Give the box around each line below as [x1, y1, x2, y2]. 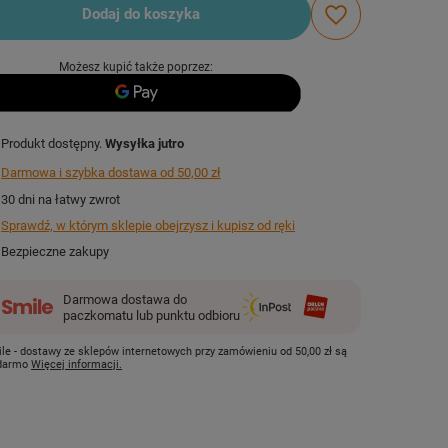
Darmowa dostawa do [63, 292, 188, 308]
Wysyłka [105, 135, 159, 151]
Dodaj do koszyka [82, 5, 200, 24]
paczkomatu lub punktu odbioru [63, 308, 241, 324]
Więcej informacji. [31, 358, 123, 372]
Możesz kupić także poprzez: [59, 59, 213, 74]
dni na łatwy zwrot [15, 191, 121, 207]
